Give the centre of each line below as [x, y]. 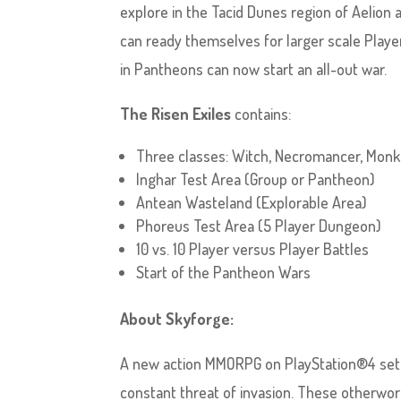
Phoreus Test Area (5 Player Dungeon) [259, 226]
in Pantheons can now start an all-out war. [254, 69]
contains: [263, 114]
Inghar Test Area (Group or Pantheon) [256, 179]
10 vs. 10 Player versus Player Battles [253, 249]
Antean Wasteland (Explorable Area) [252, 202]
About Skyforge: [177, 319]
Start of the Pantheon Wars [224, 272]
